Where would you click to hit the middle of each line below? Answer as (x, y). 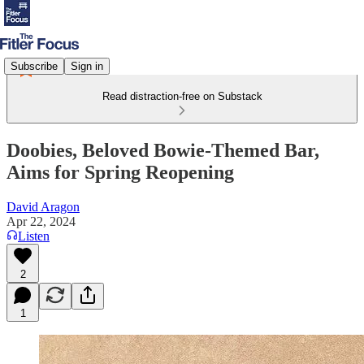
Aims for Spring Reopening (120, 172)
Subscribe (34, 66)
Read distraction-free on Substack (182, 96)
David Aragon (43, 206)
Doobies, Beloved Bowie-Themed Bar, (163, 150)
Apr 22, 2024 (41, 221)
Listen (34, 236)
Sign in (87, 66)
